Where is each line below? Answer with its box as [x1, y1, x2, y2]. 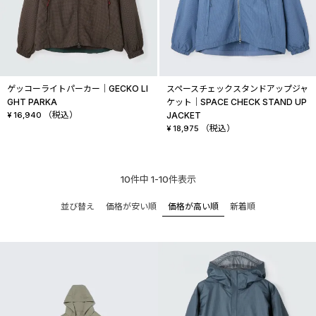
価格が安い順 [106, 200, 157, 212]
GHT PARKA [7, 96, 57, 107]
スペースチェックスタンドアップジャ [166, 83, 308, 94]
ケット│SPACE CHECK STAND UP [166, 96, 307, 107]
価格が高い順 [168, 200, 219, 212]
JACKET [166, 109, 201, 121]
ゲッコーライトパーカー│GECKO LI [7, 83, 148, 94]
